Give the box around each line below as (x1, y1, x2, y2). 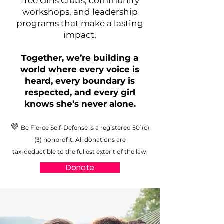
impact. (63, 30, 96, 40)
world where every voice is (20, 64, 139, 74)
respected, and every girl (24, 87, 135, 97)
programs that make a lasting (16, 18, 143, 28)
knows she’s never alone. (24, 99, 136, 109)
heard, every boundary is (25, 76, 135, 86)
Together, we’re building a (21, 53, 138, 63)
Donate (65, 162, 94, 173)
